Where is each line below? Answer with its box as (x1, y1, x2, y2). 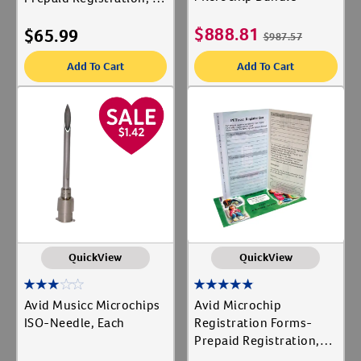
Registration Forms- (194, 314, 313, 332)
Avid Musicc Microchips (23, 297, 160, 314)
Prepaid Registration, (194, 332, 320, 350)
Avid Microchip (194, 297, 281, 314)
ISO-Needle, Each (23, 314, 125, 332)
